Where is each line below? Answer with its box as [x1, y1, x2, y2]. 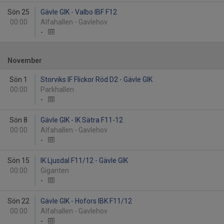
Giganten [40, 166, 72, 174]
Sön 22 [7, 197, 29, 205]
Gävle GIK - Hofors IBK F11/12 [40, 197, 132, 205]
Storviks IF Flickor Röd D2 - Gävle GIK [40, 75, 152, 83]
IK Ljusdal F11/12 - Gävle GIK [40, 156, 128, 164]
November [7, 56, 42, 64]
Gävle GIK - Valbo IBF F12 [40, 8, 117, 16]
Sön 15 [7, 156, 29, 164]
